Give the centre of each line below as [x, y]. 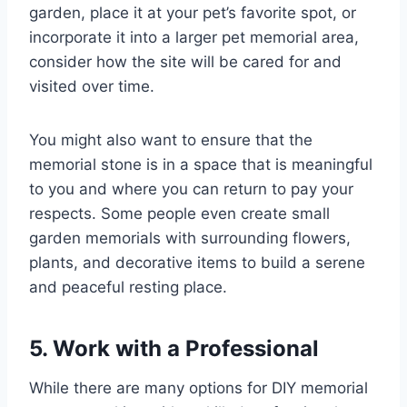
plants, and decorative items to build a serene [197, 263]
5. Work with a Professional [174, 349]
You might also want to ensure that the [171, 140]
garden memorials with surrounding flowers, [190, 238]
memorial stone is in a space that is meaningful [201, 165]
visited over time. [92, 87]
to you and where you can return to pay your [191, 189]
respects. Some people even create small [179, 214]
